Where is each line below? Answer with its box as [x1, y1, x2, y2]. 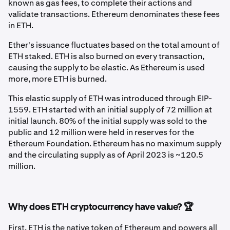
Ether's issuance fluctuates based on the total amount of [8, 40, 220, 51]
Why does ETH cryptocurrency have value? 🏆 [8, 203, 194, 213]
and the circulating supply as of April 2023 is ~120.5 [8, 149, 203, 161]
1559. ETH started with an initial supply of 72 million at [8, 104, 212, 116]
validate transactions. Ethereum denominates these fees [8, 9, 220, 20]
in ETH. [8, 20, 33, 31]
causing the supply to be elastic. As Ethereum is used [8, 62, 205, 73]
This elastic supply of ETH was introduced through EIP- [8, 93, 212, 104]
